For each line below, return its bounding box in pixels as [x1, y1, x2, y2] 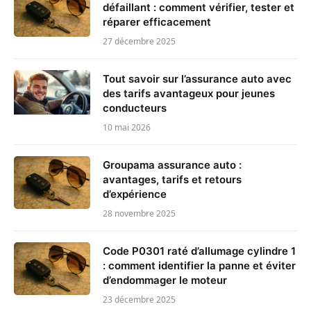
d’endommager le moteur [103, 273, 227, 287]
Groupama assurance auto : [103, 158, 242, 171]
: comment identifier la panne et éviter [103, 258, 296, 272]
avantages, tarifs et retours [103, 172, 242, 186]
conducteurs [103, 101, 167, 115]
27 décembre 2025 [103, 35, 176, 47]
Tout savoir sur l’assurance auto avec [103, 72, 292, 85]
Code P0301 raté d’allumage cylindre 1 [103, 244, 296, 258]
